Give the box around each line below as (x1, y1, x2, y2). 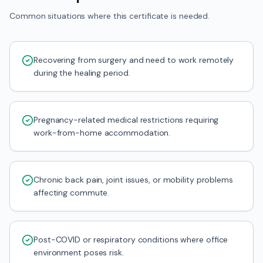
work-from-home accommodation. (33, 127, 171, 138)
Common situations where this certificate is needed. (9, 11, 210, 21)
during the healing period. (33, 68, 130, 78)
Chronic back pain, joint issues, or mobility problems (33, 174, 233, 185)
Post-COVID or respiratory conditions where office (33, 234, 228, 245)
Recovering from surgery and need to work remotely (33, 55, 234, 65)
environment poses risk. (33, 247, 124, 258)
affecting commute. (33, 187, 110, 198)
